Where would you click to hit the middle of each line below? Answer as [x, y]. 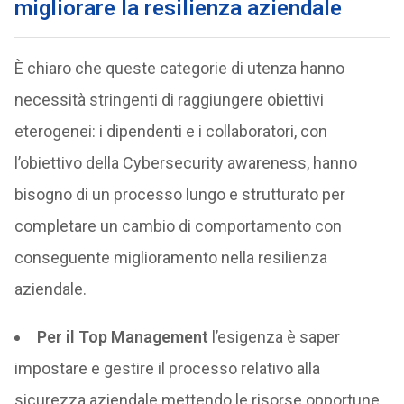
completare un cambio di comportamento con [178, 226]
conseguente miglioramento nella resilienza [170, 257]
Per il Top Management [122, 337]
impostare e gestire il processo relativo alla [167, 368]
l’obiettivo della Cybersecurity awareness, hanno [185, 163]
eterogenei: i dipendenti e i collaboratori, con [170, 131]
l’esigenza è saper [274, 337]
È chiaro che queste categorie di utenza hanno [179, 68]
